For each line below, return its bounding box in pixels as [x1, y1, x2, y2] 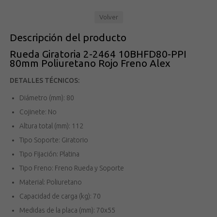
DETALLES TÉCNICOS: [10, 77, 79, 85]
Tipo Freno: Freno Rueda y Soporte [19, 164, 124, 172]
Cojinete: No [19, 108, 57, 116]
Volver [99, 13, 118, 21]
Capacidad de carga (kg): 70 [19, 192, 101, 201]
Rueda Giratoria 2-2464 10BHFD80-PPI [10, 48, 186, 60]
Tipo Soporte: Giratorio [19, 136, 88, 144]
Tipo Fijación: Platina [19, 150, 79, 158]
